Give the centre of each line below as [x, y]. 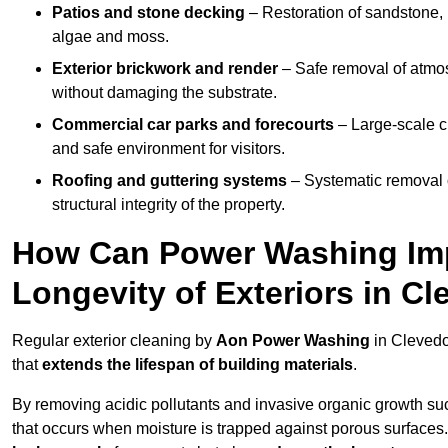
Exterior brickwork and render [165, 69]
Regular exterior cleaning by [114, 341]
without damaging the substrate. [164, 93]
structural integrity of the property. [168, 205]
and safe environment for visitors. [168, 149]
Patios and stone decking [148, 13]
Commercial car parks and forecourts [193, 125]
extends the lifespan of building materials [197, 365]
